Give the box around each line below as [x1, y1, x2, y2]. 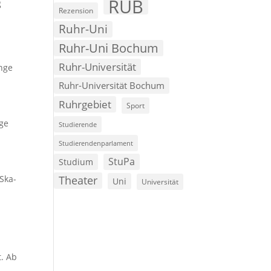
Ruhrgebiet [59, 97, 112, 112]
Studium [59, 156, 94, 168]
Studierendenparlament [59, 139, 134, 148]
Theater [59, 173, 98, 188]
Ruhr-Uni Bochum [59, 40, 159, 57]
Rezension [59, 6, 94, 16]
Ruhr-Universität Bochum [59, 79, 165, 93]
